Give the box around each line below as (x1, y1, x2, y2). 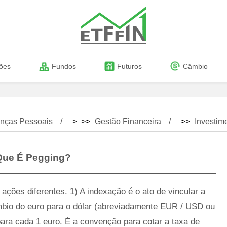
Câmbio (183, 62, 208, 70)
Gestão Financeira (95, 117, 161, 126)
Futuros (117, 62, 142, 70)
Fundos (52, 62, 76, 70)
